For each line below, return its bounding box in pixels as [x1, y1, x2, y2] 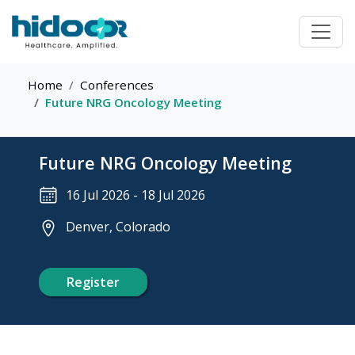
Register [66, 273, 120, 291]
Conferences [80, 77, 154, 93]
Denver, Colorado [65, 218, 170, 235]
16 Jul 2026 [65, 186, 130, 204]
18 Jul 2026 [140, 186, 205, 204]
